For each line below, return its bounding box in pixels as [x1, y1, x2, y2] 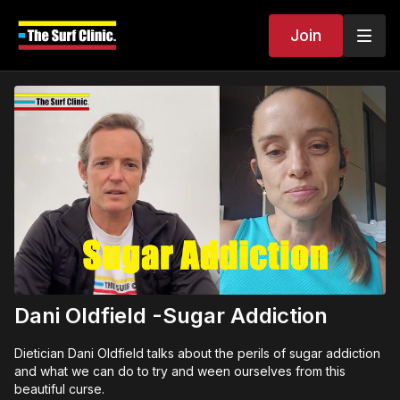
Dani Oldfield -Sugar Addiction [14, 303, 328, 329]
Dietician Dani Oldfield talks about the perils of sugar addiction [14, 346, 380, 362]
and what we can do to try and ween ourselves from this [14, 363, 346, 379]
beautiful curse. [14, 381, 104, 397]
